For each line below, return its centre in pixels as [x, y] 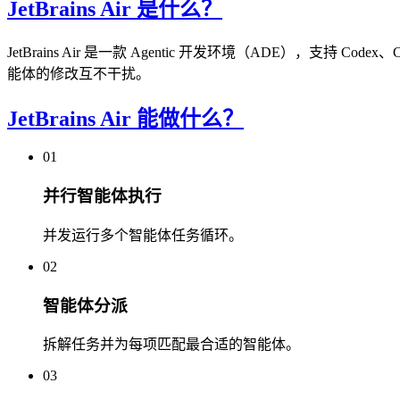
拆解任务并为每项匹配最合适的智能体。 [171, 345]
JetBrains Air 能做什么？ [125, 118]
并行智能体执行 [102, 196]
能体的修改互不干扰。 [79, 73]
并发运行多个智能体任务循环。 [143, 235]
